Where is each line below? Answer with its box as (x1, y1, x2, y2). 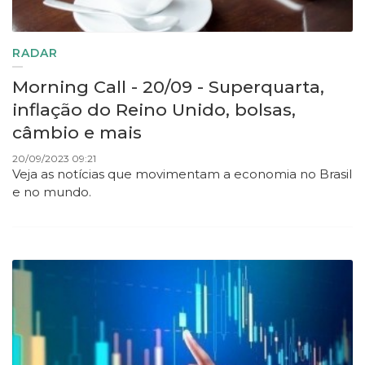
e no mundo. (12, 184, 95, 200)
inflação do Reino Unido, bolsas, (12, 99, 296, 121)
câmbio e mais (12, 122, 142, 143)
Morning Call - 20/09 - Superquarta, (12, 77, 324, 98)
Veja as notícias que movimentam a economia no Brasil (12, 166, 352, 182)
